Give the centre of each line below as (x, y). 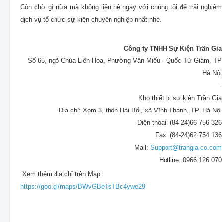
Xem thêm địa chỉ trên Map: (61, 174)
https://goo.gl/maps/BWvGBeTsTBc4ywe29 (83, 187)
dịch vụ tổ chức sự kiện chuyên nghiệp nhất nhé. (91, 20)
